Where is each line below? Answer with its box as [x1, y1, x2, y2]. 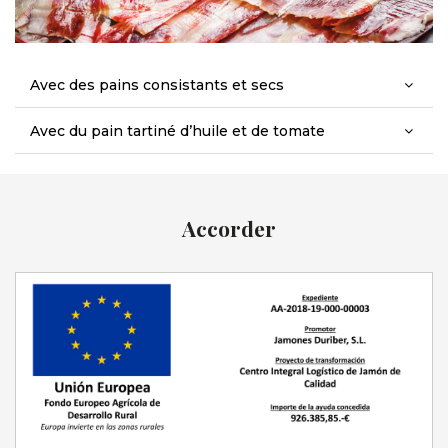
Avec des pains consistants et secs [30, 76, 284, 94]
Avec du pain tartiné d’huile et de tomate [30, 122, 325, 140]
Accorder [182, 214, 276, 242]
